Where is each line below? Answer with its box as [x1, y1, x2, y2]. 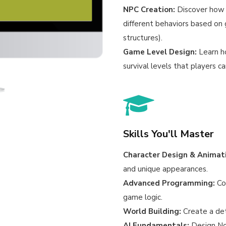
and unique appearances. [123, 164, 208, 175]
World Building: [123, 206, 181, 217]
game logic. [123, 192, 162, 203]
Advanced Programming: [123, 178, 215, 189]
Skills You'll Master [123, 127, 214, 141]
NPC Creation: [123, 5, 175, 15]
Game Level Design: [123, 47, 197, 58]
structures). [123, 33, 162, 43]
